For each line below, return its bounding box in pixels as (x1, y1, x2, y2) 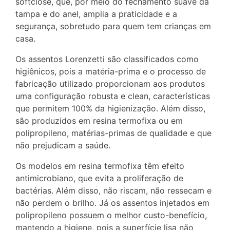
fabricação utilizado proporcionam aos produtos (15, 79, 205, 89)
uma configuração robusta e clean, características (15, 91, 210, 102)
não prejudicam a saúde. (15, 140, 110, 151)
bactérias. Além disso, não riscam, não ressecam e (15, 185, 212, 196)
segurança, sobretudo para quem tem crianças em (15, 21, 211, 32)
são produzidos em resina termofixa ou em (15, 116, 183, 126)
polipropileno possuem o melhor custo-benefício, (15, 210, 207, 221)
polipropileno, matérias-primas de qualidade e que (15, 128, 212, 139)
